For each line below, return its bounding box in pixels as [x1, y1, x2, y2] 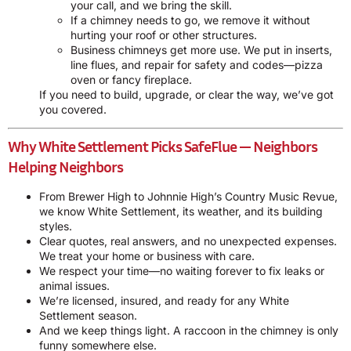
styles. [39, 219, 72, 233]
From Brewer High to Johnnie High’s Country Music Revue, [39, 190, 338, 204]
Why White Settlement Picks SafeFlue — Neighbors [8, 136, 317, 156]
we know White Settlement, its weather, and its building [39, 204, 323, 219]
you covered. [39, 102, 107, 116]
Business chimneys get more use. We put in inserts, [71, 42, 332, 56]
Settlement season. [39, 309, 137, 323]
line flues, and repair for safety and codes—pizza [71, 57, 323, 71]
